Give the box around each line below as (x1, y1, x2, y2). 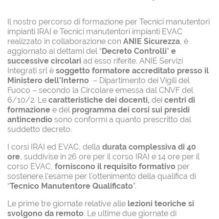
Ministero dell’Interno (7, 76, 89, 85)
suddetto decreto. (7, 125, 72, 134)
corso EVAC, (7, 162, 55, 171)
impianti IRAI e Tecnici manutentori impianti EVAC (7, 27, 182, 36)
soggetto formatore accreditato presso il (54, 66, 209, 75)
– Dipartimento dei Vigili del (89, 76, 190, 85)
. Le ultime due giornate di (84, 209, 176, 218)
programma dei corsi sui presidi (72, 105, 190, 114)
